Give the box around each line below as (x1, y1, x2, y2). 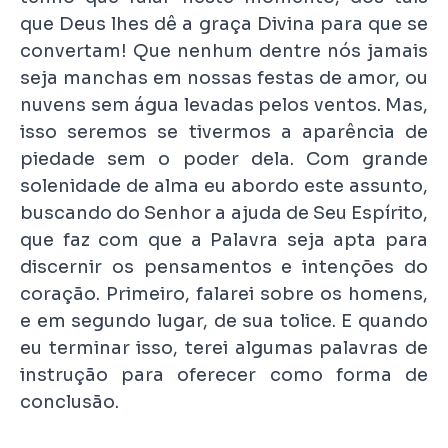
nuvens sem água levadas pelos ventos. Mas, (20, 93, 428, 116)
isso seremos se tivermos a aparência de (20, 120, 428, 143)
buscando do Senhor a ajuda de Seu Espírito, (20, 201, 428, 224)
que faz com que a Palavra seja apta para (20, 228, 428, 251)
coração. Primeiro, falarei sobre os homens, (20, 282, 428, 305)
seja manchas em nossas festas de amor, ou (20, 66, 428, 89)
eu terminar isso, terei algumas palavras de (20, 336, 428, 359)
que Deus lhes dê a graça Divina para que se (20, 12, 428, 35)
